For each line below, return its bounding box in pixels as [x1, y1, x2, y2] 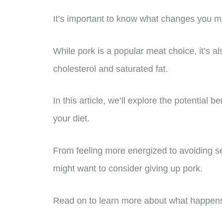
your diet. [53, 113, 90, 124]
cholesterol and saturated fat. [53, 63, 168, 74]
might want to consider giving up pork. [53, 164, 203, 174]
